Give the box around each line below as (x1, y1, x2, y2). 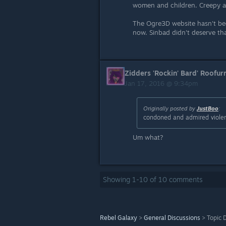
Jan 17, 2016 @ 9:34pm (125, 79, 200, 87)
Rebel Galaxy (100, 214, 137, 221)
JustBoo (197, 105, 218, 112)
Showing (103, 175, 132, 184)
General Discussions (144, 214, 200, 221)
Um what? (133, 133, 163, 141)
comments (167, 175, 203, 184)
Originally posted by (143, 105, 197, 112)
